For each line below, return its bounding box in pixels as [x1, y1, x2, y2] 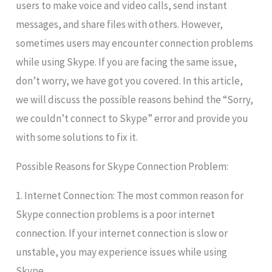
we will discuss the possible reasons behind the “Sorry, [16, 93, 254, 107]
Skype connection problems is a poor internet [16, 208, 216, 222]
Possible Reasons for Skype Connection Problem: [16, 160, 229, 174]
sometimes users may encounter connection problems [16, 36, 254, 50]
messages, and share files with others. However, [16, 18, 223, 32]
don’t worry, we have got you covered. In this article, [16, 74, 243, 88]
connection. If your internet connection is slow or [16, 226, 228, 240]
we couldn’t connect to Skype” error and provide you [16, 112, 249, 126]
